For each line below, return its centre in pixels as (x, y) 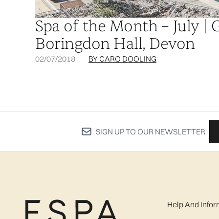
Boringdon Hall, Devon (115, 44)
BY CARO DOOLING (122, 59)
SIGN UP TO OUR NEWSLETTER (150, 131)
